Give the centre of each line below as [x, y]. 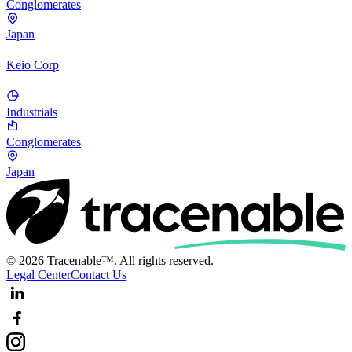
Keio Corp [33, 65]
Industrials [32, 112]
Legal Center [38, 274]
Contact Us [99, 274]
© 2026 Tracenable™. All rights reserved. [110, 260]
